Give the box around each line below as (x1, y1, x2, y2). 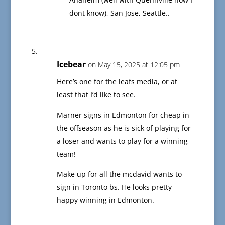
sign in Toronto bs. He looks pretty (56, 182, 172, 192)
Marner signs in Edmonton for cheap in (56, 110, 189, 120)
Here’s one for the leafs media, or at (56, 77, 177, 87)
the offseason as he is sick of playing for (56, 123, 191, 133)
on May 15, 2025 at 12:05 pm (87, 60, 180, 70)
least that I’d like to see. (56, 90, 136, 100)
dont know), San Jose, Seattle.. (69, 8, 170, 18)
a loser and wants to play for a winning (56, 136, 188, 146)
